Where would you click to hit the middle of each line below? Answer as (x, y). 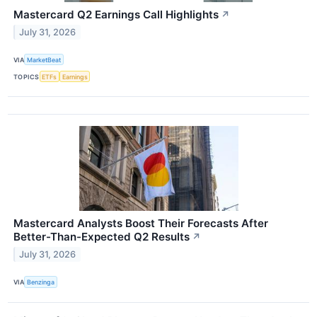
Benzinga (41, 282)
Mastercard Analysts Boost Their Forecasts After (141, 224)
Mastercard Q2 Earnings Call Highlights (116, 15)
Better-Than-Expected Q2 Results (102, 237)
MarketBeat (44, 59)
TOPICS (27, 76)
